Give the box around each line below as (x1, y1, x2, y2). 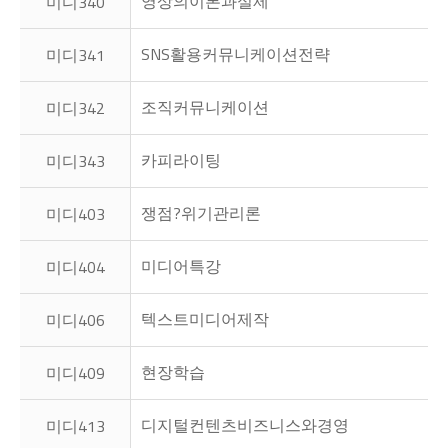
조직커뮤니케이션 (141, 94, 269, 119)
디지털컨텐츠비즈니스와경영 (141, 412, 349, 437)
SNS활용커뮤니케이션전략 (141, 41, 330, 66)
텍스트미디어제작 (141, 306, 269, 331)
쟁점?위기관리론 (141, 200, 261, 225)
